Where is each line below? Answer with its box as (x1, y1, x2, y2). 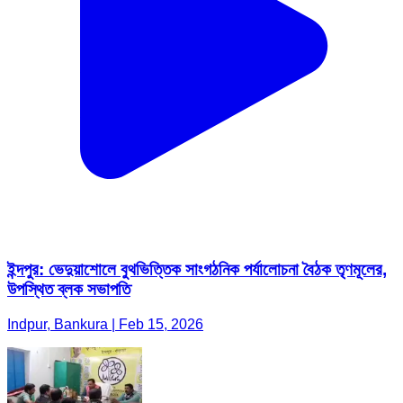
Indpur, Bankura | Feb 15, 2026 (7, 317, 203, 332)
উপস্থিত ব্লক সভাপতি (7, 280, 130, 300)
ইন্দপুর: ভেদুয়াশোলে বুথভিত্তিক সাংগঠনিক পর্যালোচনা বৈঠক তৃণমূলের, (7, 260, 387, 280)
